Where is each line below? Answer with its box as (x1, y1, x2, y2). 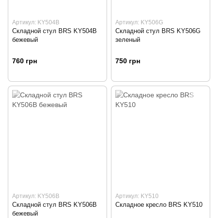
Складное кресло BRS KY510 (115, 200, 202, 208)
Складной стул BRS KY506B (12, 200, 97, 208)
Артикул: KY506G (115, 18, 163, 26)
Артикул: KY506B (12, 192, 59, 200)
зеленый (115, 36, 140, 43)
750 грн (115, 56, 140, 65)
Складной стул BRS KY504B (12, 27, 97, 35)
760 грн (12, 56, 37, 65)
